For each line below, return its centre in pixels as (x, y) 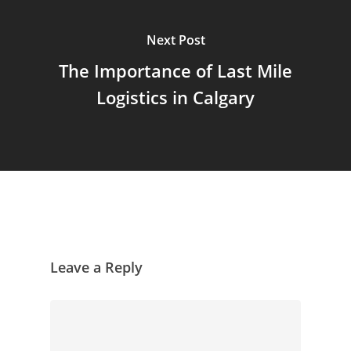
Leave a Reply (96, 267)
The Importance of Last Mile (175, 70)
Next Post (175, 40)
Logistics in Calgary (175, 97)
